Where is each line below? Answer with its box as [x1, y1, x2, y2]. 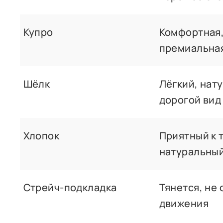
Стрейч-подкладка [23, 180, 117, 194]
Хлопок [23, 128, 60, 142]
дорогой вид [159, 93, 222, 107]
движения [159, 196, 209, 210]
